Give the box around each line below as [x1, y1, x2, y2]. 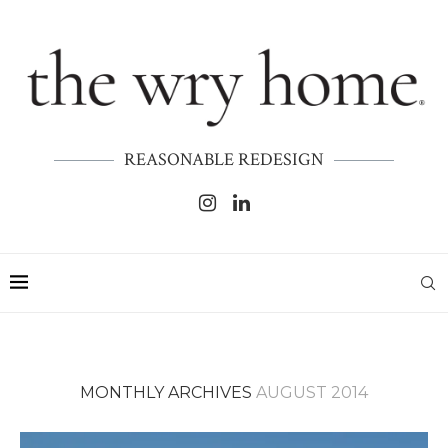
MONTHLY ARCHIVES [80, 383, 256, 403]
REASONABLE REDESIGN [124, 148, 324, 172]
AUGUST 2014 [256, 383, 368, 403]
